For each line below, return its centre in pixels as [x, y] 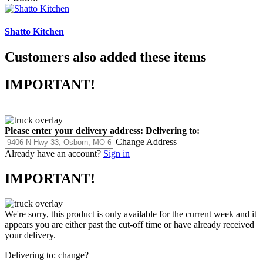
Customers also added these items [105, 57]
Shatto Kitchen [34, 31]
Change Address [146, 141]
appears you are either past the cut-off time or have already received [129, 224]
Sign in [117, 153]
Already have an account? [53, 153]
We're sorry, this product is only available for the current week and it [131, 214]
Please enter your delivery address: [74, 130]
